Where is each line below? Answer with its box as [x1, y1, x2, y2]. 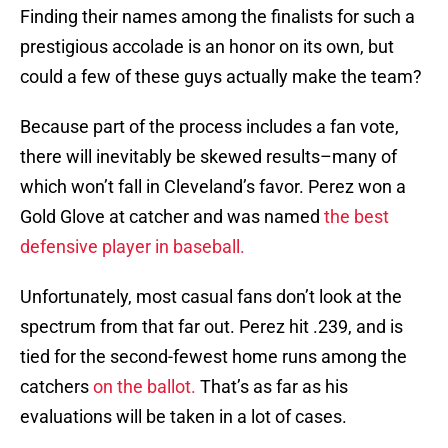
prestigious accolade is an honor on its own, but [20, 36, 394, 58]
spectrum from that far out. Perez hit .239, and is [20, 316, 403, 338]
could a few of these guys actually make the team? [20, 66, 422, 88]
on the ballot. [93, 376, 196, 398]
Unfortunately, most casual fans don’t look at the [20, 286, 402, 308]
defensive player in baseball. [20, 236, 245, 258]
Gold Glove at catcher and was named [20, 206, 324, 228]
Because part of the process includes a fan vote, [20, 116, 399, 138]
